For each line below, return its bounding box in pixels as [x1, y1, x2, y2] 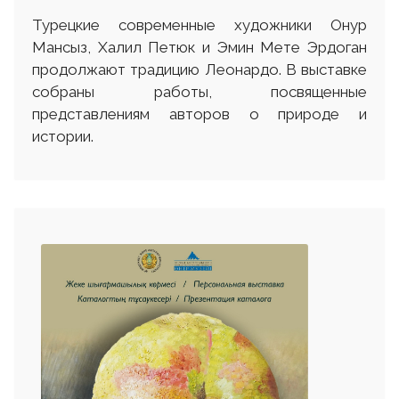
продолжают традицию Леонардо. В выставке [32, 61, 367, 79]
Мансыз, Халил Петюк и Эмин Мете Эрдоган [32, 38, 367, 57]
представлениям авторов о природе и [32, 105, 367, 124]
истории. [32, 127, 94, 146]
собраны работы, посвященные [32, 83, 367, 102]
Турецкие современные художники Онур [32, 16, 367, 35]
